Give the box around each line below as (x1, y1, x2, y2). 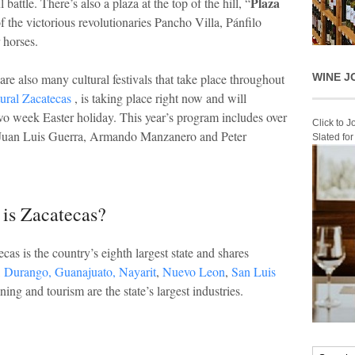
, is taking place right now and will (71, 90, 246, 107)
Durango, (4, 262, 52, 280)
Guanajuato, (55, 262, 116, 280)
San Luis (231, 262, 276, 280)
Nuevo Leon (162, 262, 225, 280)
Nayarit (119, 262, 156, 280)
